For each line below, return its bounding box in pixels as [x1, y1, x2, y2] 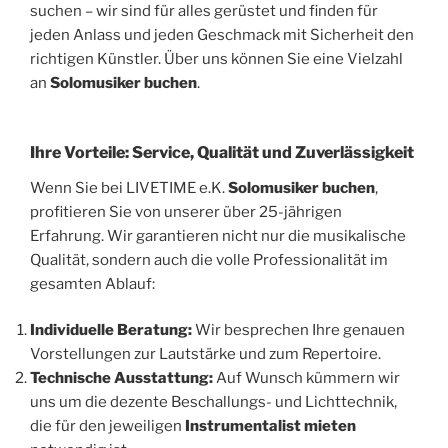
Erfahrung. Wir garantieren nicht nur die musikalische [30, 226, 406, 245]
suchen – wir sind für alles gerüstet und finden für [30, 2, 378, 21]
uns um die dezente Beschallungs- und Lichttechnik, [30, 393, 397, 412]
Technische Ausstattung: [30, 369, 213, 388]
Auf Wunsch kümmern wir [213, 369, 400, 388]
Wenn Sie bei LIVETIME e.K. [30, 178, 228, 197]
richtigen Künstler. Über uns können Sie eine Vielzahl [30, 50, 403, 69]
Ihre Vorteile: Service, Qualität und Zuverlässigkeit [30, 142, 414, 162]
